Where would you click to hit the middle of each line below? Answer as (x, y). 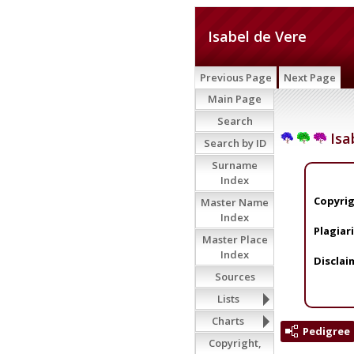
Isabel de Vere (257, 36)
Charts (228, 321)
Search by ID (235, 143)
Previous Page (236, 77)
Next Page (310, 77)
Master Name (235, 202)
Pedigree (326, 331)
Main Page (235, 99)
